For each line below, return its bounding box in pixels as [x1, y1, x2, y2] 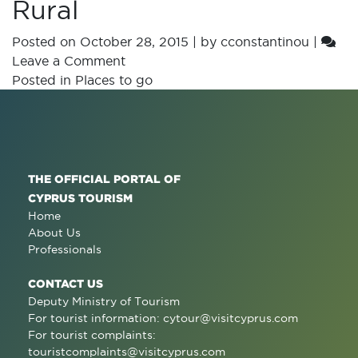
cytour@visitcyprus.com [163, 312, 298, 324]
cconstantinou [221, 34, 309, 49]
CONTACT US [28, 277, 103, 289]
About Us [28, 226, 81, 239]
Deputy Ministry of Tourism [28, 295, 180, 308]
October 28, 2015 [80, 34, 189, 49]
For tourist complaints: [28, 328, 156, 341]
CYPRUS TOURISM [28, 192, 133, 204]
